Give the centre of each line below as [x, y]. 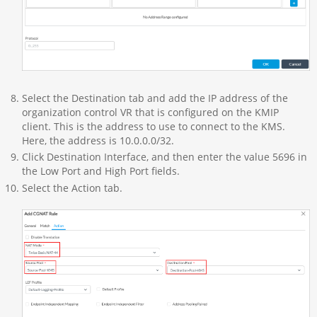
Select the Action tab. [72, 188]
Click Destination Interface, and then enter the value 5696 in [164, 157]
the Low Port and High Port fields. [100, 171]
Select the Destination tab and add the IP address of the [155, 98]
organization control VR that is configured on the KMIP [150, 112]
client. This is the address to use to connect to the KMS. [153, 126]
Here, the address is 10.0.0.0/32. [98, 140]
